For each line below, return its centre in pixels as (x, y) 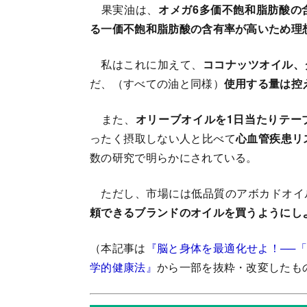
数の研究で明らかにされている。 (174, 158)
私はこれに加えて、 (146, 64)
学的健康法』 (123, 267)
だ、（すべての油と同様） (157, 84)
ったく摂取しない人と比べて (163, 138)
